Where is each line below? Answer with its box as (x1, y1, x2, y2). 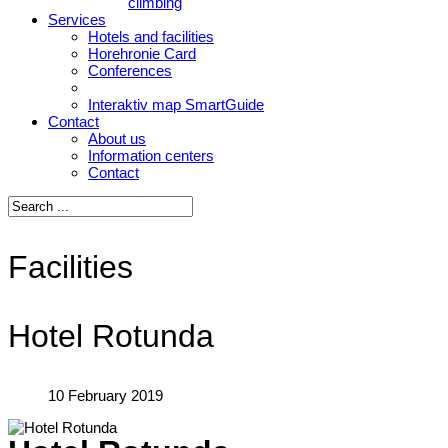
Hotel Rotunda (8, 318, 214, 354)
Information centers (88, 147, 214, 164)
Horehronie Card (88, 45, 196, 62)
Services (48, 11, 106, 28)
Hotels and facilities (88, 28, 214, 45)
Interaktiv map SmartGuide (88, 96, 264, 113)
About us (88, 130, 146, 147)
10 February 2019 (48, 387, 163, 404)
